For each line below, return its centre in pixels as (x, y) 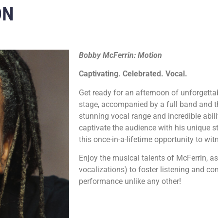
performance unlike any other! (130, 182)
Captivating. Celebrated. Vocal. (133, 74)
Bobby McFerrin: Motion (120, 55)
